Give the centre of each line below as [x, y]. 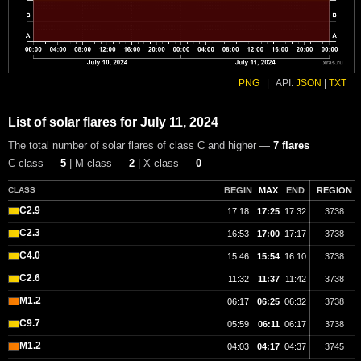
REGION [334, 191]
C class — [34, 164]
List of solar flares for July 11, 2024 [113, 122]
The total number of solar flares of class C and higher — [141, 146]
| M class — [98, 164]
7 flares [291, 146]
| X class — [165, 164]
